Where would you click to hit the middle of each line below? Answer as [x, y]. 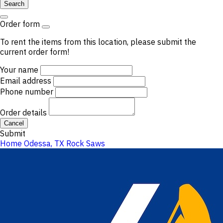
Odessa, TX [44, 143]
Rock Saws [86, 143]
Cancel [14, 123]
